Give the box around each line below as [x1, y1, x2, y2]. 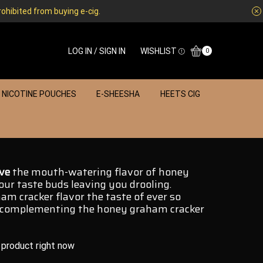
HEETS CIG [160, 89, 201, 99]
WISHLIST [140, 46, 177, 56]
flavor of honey [112, 164, 189, 181]
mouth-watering [31, 164, 112, 181]
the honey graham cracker [76, 201, 204, 218]
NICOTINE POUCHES [1, 89, 76, 99]
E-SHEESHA [96, 89, 140, 99]
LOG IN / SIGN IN [68, 46, 126, 56]
